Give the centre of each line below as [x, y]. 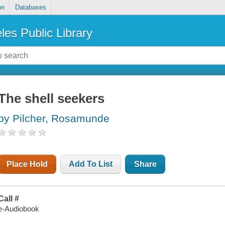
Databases [30, 8]
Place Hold [27, 164]
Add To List [91, 164]
